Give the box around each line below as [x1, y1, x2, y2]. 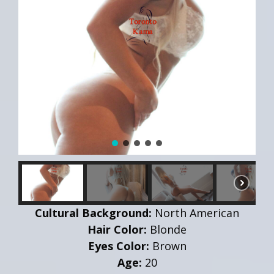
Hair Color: [87, 221, 147, 237]
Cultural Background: [35, 205, 152, 220]
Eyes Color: [87, 238, 149, 253]
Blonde [147, 221, 187, 237]
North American [152, 205, 239, 220]
